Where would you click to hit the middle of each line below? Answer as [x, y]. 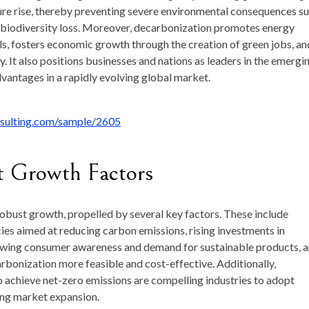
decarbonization [174, 28]
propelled [91, 214]
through [151, 44]
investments [247, 230]
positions [63, 61]
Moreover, [108, 28]
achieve [24, 280]
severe [144, 11]
